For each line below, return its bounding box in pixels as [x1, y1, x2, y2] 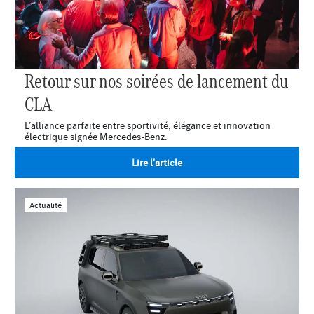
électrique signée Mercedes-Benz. [25, 130, 167, 144]
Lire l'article [132, 156, 182, 169]
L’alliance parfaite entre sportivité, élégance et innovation [25, 119, 271, 132]
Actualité [29, 199, 62, 210]
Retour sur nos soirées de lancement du [25, 68, 289, 93]
